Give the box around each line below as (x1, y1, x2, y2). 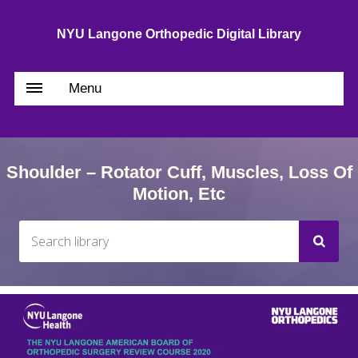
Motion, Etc (133, 184, 225, 204)
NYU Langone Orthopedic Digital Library (57, 27, 301, 41)
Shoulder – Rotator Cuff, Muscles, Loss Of (6, 162, 352, 182)
